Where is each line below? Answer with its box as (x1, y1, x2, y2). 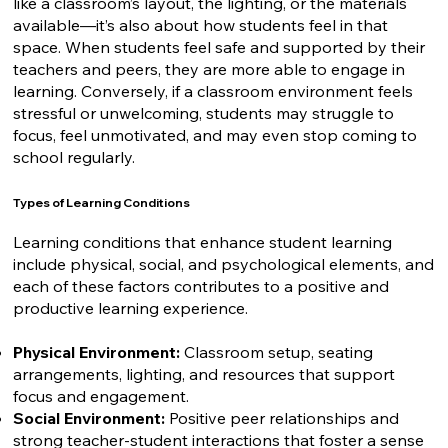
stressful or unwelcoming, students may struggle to (13, 102, 395, 123)
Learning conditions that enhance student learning (13, 231, 393, 252)
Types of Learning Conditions (13, 194, 191, 210)
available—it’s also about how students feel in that (13, 14, 389, 35)
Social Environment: (13, 407, 166, 428)
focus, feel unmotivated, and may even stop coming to (13, 124, 418, 145)
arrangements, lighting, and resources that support (13, 363, 396, 384)
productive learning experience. (13, 297, 249, 318)
